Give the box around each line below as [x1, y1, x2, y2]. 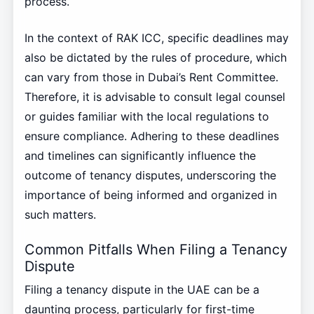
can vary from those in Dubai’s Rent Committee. [24, 70, 278, 85]
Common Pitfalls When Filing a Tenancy [24, 241, 287, 259]
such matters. [24, 207, 96, 222]
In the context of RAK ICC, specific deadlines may [24, 31, 289, 46]
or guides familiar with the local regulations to [24, 109, 269, 124]
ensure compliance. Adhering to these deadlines [24, 129, 279, 144]
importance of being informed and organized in [24, 188, 277, 203]
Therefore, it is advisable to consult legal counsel [24, 90, 285, 104]
